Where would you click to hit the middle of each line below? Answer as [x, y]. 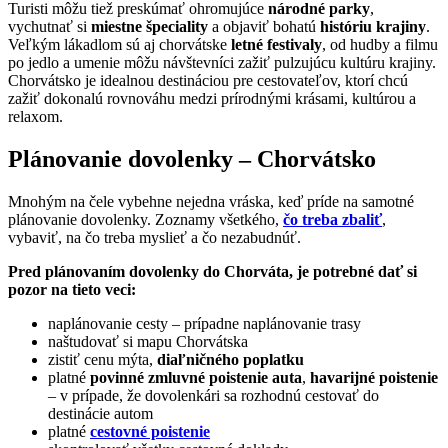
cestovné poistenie [150, 432]
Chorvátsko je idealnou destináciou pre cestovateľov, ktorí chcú [208, 81]
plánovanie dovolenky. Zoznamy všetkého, [145, 220]
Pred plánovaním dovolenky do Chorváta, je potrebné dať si [212, 272]
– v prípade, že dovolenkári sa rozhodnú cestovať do [213, 396]
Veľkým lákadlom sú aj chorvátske [119, 45]
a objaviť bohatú [264, 27]
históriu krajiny [373, 27]
